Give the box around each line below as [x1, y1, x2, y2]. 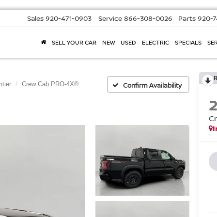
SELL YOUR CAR [52, 38, 96, 47]
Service [98, 14, 122, 23]
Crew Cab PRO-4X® [22, 80, 79, 88]
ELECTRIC [142, 38, 169, 47]
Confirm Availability [123, 80, 182, 90]
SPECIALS [175, 38, 201, 47]
